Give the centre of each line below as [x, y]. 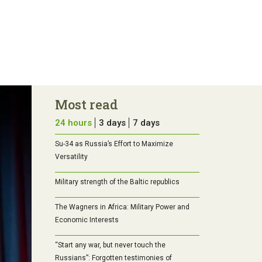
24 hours [73, 123]
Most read [86, 105]
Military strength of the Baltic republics [117, 182]
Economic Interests [87, 220]
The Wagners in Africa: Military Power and [122, 207]
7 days [146, 123]
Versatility [71, 157]
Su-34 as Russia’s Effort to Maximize [114, 144]
